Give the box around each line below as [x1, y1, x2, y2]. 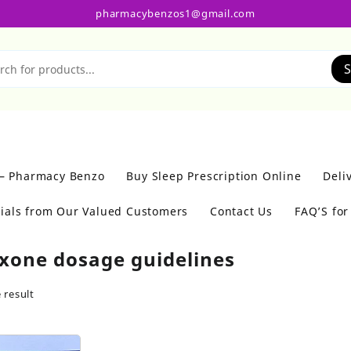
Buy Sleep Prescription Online [126, 168, 302, 183]
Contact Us [210, 204, 273, 219]
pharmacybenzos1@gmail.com [96, 6, 255, 20]
